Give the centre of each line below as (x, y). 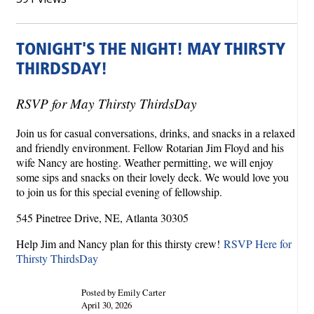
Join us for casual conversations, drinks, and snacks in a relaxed (156, 133)
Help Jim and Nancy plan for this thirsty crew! (120, 244)
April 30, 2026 (106, 305)
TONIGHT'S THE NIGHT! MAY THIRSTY (151, 50)
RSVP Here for (258, 244)
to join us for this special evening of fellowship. (119, 192)
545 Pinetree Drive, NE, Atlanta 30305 (102, 218)
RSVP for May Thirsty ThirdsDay (107, 103)
